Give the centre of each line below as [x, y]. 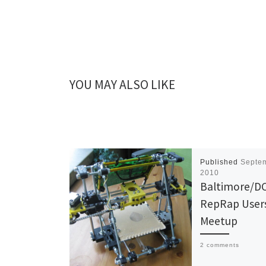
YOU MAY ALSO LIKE [122, 84]
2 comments [220, 245]
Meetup [219, 221]
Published [221, 162]
